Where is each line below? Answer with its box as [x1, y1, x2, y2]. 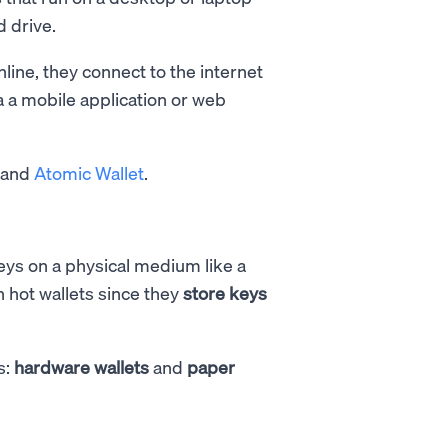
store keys [183, 280, 267, 304]
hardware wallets [14, 354, 149, 378]
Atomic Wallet [34, 160, 144, 184]
